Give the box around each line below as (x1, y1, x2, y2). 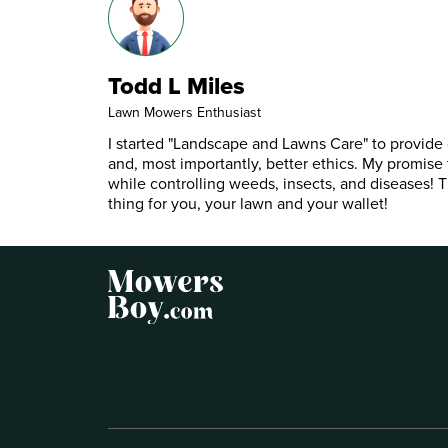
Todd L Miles (108, 68, 245, 105)
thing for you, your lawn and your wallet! (108, 192, 388, 216)
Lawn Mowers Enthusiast (108, 102, 261, 124)
